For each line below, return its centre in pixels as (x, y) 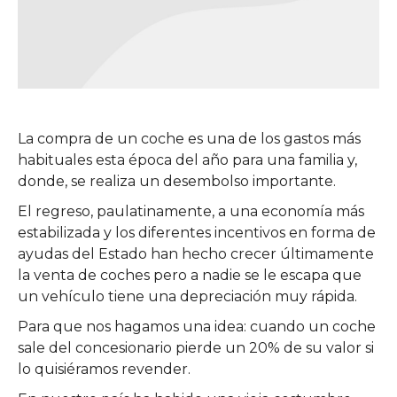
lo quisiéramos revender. (104, 369)
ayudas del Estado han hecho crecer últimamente (196, 253)
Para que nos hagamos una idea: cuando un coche (197, 326)
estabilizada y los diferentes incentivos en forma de (197, 232)
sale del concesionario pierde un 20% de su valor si (196, 347)
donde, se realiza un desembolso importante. (177, 181)
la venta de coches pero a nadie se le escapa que (190, 275)
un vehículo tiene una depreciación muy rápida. (187, 296)
